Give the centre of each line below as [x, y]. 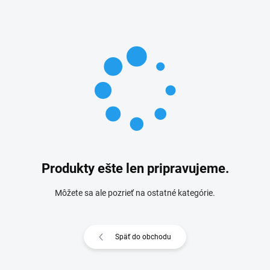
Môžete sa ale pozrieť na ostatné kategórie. [135, 193]
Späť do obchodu [143, 237]
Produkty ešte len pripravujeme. [135, 168]
